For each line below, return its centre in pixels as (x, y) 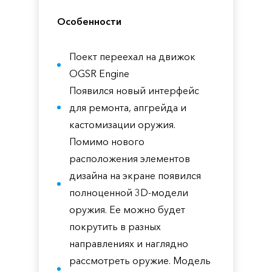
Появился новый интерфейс (134, 90)
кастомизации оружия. (122, 124)
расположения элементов (130, 158)
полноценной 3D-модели (129, 192)
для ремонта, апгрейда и (128, 107)
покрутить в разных (115, 226)
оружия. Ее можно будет (127, 209)
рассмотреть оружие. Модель (140, 260)
